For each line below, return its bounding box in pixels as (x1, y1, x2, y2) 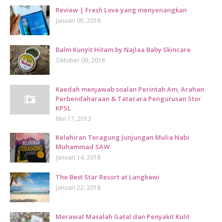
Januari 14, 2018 (56, 153, 101, 162)
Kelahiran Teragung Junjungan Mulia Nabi (55, 133, 189, 142)
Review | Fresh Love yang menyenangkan (55, 5, 187, 14)
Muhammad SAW (55, 142, 110, 151)
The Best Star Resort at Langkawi (55, 172, 160, 181)
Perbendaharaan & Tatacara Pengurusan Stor (55, 94, 201, 103)
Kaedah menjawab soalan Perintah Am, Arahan (55, 85, 204, 94)
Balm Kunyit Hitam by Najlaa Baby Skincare (55, 45, 191, 54)
